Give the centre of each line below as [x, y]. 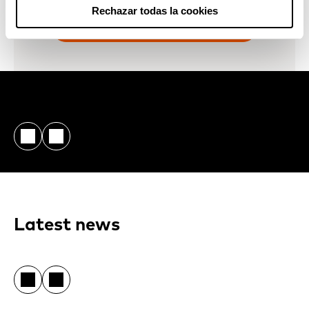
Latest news [67, 225]
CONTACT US [154, 26]
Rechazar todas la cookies [154, 11]
